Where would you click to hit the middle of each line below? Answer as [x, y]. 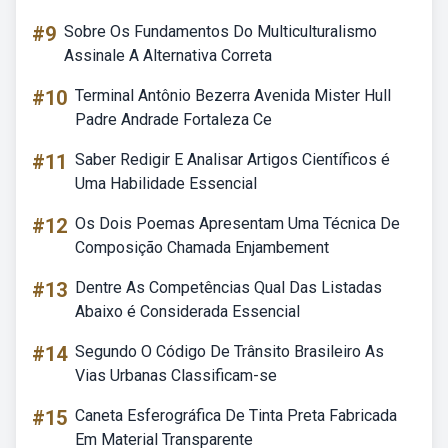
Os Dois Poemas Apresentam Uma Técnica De [237, 223]
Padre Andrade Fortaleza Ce [173, 119]
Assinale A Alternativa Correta [168, 55]
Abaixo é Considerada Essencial [187, 311]
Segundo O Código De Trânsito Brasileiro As [229, 351]
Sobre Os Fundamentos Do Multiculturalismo [220, 31]
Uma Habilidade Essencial [166, 183]
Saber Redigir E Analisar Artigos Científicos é [232, 159]
